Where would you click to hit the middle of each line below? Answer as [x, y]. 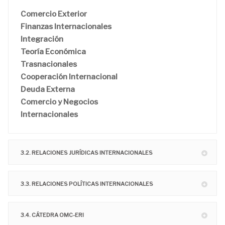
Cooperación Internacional [69, 77]
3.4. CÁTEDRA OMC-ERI [52, 215]
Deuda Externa [48, 90]
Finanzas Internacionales [66, 27]
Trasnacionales [49, 65]
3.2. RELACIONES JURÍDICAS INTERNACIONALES [87, 153]
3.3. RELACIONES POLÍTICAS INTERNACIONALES [87, 184]
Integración [42, 39]
